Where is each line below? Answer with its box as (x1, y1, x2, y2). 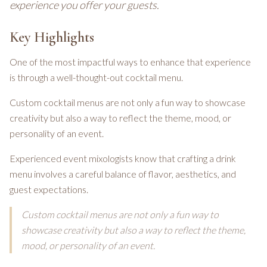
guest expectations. (10, 184, 88, 195)
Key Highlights (10, 29, 94, 46)
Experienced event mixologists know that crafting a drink (10, 153, 236, 164)
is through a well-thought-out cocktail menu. (10, 72, 183, 83)
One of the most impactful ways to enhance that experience (10, 56, 251, 67)
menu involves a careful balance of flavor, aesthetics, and (10, 168, 236, 179)
